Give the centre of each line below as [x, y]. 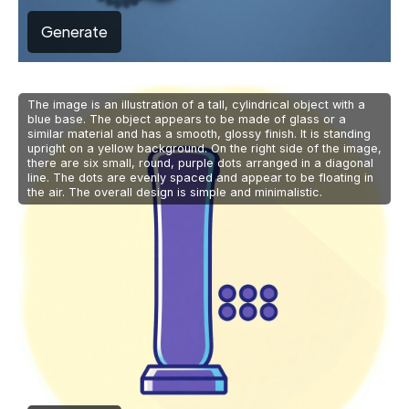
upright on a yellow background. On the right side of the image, [204, 149]
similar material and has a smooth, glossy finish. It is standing [199, 134]
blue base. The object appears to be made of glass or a [187, 120]
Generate [74, 32]
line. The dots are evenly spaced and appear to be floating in [200, 178]
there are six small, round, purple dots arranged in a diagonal [200, 163]
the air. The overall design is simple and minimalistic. [175, 193]
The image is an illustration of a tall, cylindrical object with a [196, 105]
